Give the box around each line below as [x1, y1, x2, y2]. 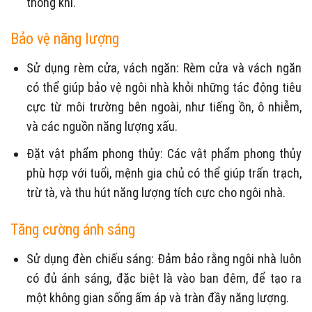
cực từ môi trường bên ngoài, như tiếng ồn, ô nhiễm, [26, 100, 302, 115]
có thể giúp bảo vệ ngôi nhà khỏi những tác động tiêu [26, 80, 302, 95]
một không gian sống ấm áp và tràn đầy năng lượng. [26, 290, 290, 305]
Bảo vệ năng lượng [10, 30, 119, 48]
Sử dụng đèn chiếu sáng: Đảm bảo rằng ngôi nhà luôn [26, 251, 302, 266]
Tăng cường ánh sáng [10, 220, 135, 238]
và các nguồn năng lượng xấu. [26, 119, 178, 134]
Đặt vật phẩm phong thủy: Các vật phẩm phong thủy [26, 146, 302, 162]
